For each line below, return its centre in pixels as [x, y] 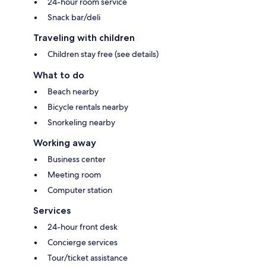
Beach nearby [73, 91]
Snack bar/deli [74, 17]
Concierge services [83, 242]
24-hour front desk [83, 227]
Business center [77, 159]
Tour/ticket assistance [88, 257]
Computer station [80, 190]
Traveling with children [84, 37]
